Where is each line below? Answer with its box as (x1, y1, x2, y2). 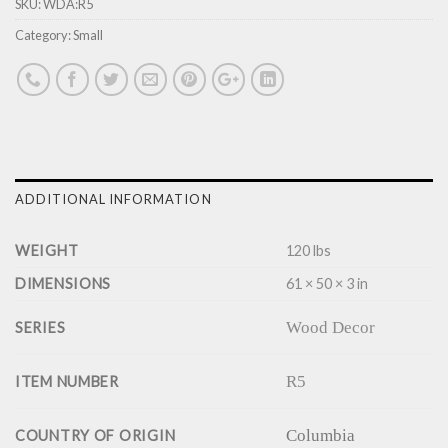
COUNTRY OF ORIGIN (15, 427, 176, 445)
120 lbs (286, 242, 332, 260)
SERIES (15, 319, 66, 337)
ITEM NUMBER (15, 373, 119, 391)
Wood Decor (286, 317, 376, 337)
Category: (15, 27, 73, 44)
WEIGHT (15, 242, 79, 260)
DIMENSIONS (15, 275, 112, 293)
